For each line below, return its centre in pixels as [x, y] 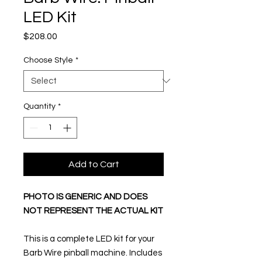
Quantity [39, 106]
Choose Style [48, 60]
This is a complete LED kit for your [89, 239]
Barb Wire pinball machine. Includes [93, 253]
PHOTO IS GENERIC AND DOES [85, 196]
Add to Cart [94, 164]
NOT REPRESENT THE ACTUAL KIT [93, 211]
